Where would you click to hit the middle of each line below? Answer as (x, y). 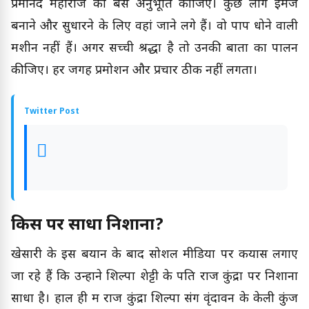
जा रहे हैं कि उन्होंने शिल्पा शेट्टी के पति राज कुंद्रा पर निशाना (154, 277)
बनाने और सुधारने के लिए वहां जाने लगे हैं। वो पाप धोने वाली (154, 27)
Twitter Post (52, 112)
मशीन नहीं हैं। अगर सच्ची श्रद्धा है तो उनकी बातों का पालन (154, 49)
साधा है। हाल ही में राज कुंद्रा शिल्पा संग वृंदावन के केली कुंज (154, 299)
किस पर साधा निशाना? (88, 225)
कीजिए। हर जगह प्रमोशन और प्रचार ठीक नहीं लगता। (134, 71)
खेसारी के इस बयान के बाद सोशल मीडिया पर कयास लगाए (154, 255)
